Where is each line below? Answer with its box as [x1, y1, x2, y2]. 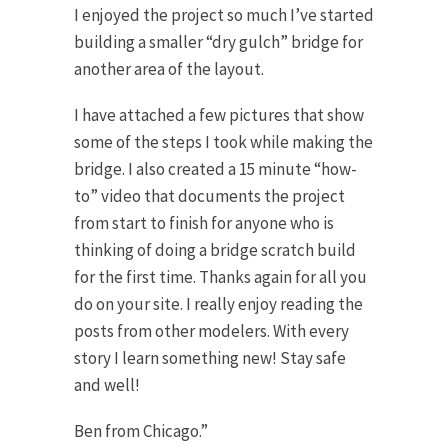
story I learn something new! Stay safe [74, 346, 346, 369]
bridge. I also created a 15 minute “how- [74, 157, 357, 180]
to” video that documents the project [74, 184, 345, 207]
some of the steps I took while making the [74, 130, 373, 153]
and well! [74, 373, 140, 396]
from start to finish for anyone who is [74, 211, 334, 234]
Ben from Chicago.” [74, 419, 208, 442]
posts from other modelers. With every [74, 319, 349, 342]
